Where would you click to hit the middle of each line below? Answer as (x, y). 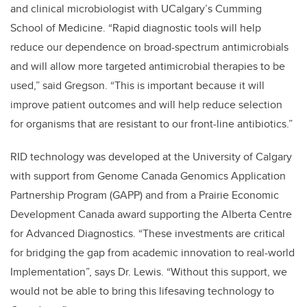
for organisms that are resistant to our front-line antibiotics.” (151, 124)
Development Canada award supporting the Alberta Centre (151, 214)
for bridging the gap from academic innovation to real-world (152, 253)
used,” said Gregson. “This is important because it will (137, 86)
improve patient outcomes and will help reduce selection (146, 105)
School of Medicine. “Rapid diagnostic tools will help (136, 28)
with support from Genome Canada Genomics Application (148, 176)
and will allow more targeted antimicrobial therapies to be (148, 66)
